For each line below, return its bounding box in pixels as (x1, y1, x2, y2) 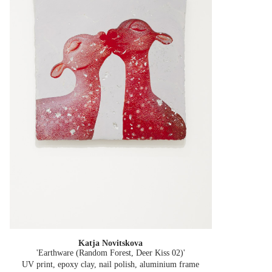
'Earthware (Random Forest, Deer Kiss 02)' (36, 248, 185, 258)
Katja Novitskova (78, 239, 143, 248)
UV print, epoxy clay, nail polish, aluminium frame (22, 260, 200, 270)
